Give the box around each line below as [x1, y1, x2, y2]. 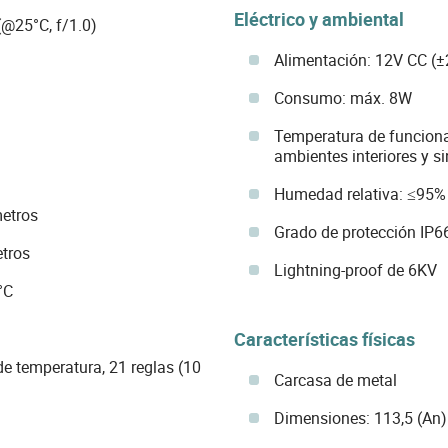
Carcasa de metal [273, 369, 397, 392]
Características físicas [233, 327, 415, 352]
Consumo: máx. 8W [273, 87, 412, 110]
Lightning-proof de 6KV [273, 259, 437, 282]
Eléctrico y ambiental [233, 6, 404, 31]
